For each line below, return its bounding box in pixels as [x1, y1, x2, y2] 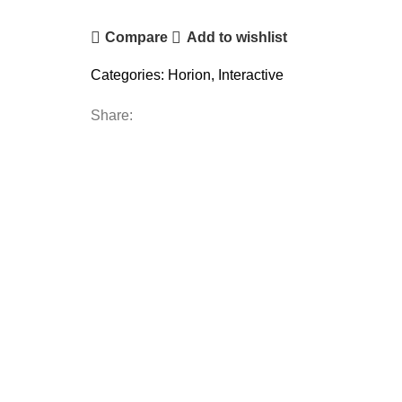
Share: [91, 107, 133, 123]
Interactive [218, 66, 284, 83]
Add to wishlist [186, 30, 287, 45]
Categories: [91, 66, 164, 83]
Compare [105, 30, 169, 45]
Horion [168, 66, 211, 83]
